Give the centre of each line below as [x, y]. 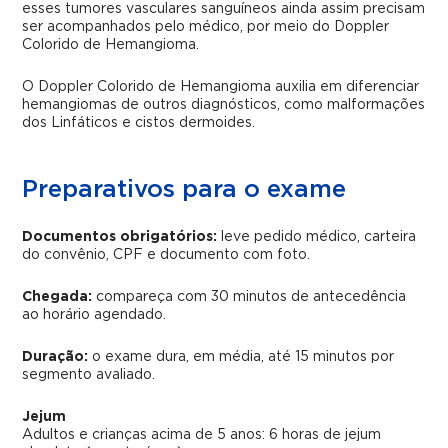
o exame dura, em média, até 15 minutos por [241, 357]
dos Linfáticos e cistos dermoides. [139, 123]
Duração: [55, 357]
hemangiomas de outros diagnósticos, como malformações [224, 105]
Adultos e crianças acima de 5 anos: [146, 435]
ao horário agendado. [94, 315]
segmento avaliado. [89, 375]
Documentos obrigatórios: [120, 237]
